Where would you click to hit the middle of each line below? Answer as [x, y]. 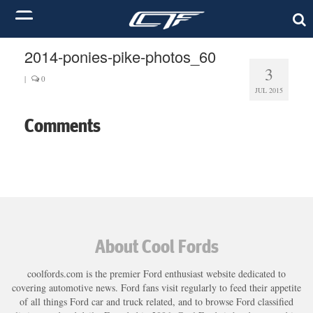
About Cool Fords [156, 246]
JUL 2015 [269, 90]
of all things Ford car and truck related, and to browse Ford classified [156, 301]
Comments [63, 125]
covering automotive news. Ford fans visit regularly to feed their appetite [156, 287]
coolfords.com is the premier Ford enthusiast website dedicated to [156, 273]
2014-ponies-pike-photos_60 [120, 56]
